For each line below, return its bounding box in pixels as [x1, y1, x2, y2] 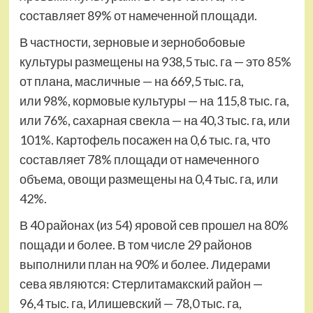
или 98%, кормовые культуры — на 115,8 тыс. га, [19, 93, 289, 108]
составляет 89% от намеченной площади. [19, 8, 257, 23]
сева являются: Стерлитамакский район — [19, 276, 263, 291]
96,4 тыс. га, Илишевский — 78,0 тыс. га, [19, 296, 242, 311]
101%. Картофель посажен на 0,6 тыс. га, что [19, 132, 270, 147]
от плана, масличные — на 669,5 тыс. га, [19, 73, 244, 89]
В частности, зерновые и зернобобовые [19, 34, 245, 50]
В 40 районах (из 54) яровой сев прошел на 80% [19, 217, 289, 233]
